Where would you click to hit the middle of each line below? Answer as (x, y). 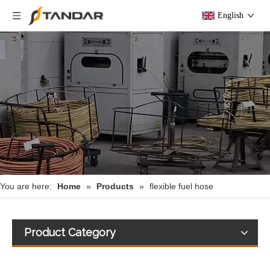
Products (115, 186)
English (231, 15)
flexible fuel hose (181, 186)
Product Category (70, 232)
